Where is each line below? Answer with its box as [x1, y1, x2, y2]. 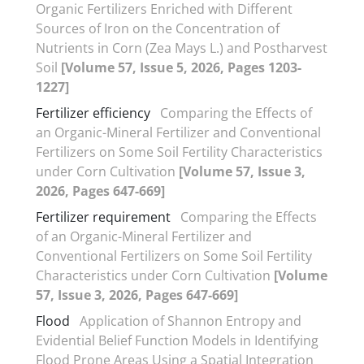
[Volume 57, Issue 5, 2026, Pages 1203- [61, 58, 301, 76]
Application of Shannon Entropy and [80, 311, 301, 330]
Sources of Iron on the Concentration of [36, 19, 279, 37]
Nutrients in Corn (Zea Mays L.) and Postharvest [36, 38, 327, 57]
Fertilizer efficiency [36, 103, 150, 122]
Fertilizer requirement [36, 207, 171, 226]
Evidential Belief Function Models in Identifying [36, 331, 318, 349]
